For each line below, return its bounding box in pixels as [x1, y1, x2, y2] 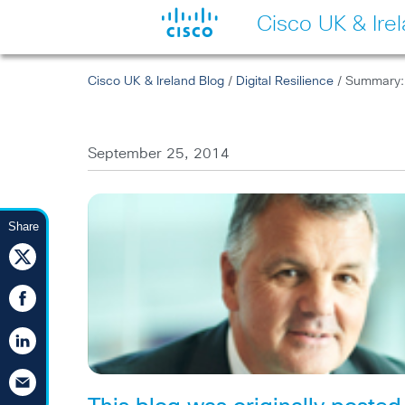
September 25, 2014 [88, 146, 231, 161]
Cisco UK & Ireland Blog [88, 75, 225, 88]
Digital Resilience [236, 75, 334, 88]
